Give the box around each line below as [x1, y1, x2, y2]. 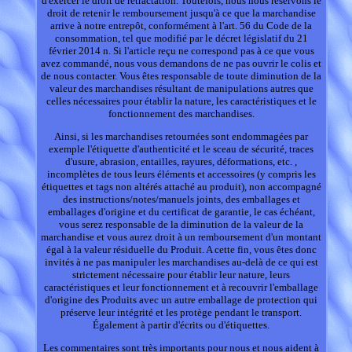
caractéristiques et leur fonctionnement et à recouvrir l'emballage [44, 281, 319, 294]
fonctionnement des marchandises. [108, 108, 255, 120]
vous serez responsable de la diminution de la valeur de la [59, 218, 304, 231]
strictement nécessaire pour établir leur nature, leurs [72, 269, 291, 281]
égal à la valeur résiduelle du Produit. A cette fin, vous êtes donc [46, 244, 317, 256]
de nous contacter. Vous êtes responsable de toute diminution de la [41, 70, 322, 82]
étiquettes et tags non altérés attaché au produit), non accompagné [41, 181, 321, 193]
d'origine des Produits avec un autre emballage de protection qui [45, 294, 318, 306]
